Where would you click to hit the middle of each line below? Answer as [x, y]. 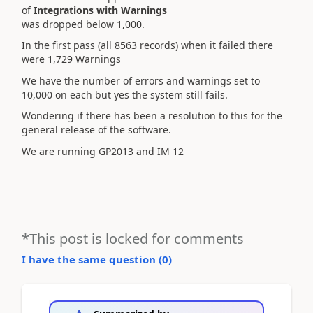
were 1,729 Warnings [71, 59]
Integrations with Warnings [100, 10]
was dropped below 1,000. [83, 24]
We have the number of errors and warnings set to [141, 80]
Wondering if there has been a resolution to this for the [152, 116]
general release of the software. [96, 130]
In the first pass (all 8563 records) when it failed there [147, 45]
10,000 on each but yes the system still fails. [125, 94]
